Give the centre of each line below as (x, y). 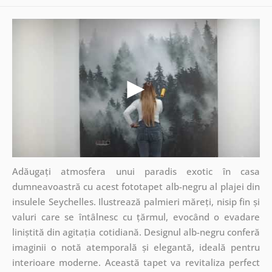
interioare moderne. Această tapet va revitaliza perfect (136, 262)
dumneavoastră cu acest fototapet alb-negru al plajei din (136, 186)
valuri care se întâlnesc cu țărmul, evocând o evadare (136, 216)
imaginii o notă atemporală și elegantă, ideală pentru (136, 247)
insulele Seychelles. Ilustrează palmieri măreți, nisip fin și (136, 201)
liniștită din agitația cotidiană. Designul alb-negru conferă (136, 232)
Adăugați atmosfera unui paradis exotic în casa (136, 171)
